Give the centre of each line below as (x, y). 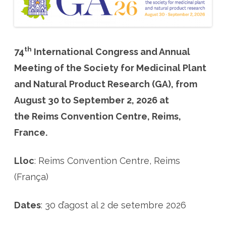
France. (31, 132)
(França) (31, 177)
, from (184, 84)
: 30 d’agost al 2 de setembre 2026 (114, 205)
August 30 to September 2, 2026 (86, 100)
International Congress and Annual (111, 51)
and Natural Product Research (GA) (93, 84)
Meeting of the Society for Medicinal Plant (110, 68)
